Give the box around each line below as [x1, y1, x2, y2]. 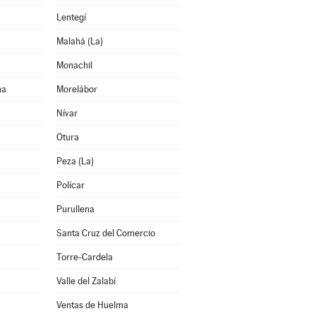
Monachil [56, 60, 92, 71]
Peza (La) [56, 156, 94, 166]
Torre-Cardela [56, 252, 113, 262]
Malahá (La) [56, 36, 103, 47]
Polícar [56, 180, 85, 190]
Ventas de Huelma [56, 300, 128, 310]
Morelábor [56, 84, 97, 95]
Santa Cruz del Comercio [56, 228, 155, 238]
